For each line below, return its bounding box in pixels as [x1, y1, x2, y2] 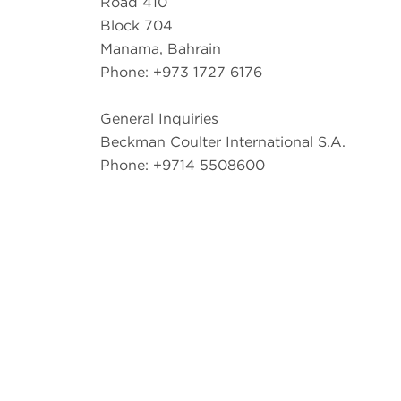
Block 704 [100, 16, 173, 34]
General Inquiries [100, 109, 218, 127]
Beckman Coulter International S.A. [100, 132, 346, 150]
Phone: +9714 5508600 [100, 156, 265, 174]
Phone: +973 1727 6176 [100, 63, 262, 81]
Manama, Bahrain [100, 39, 221, 57]
